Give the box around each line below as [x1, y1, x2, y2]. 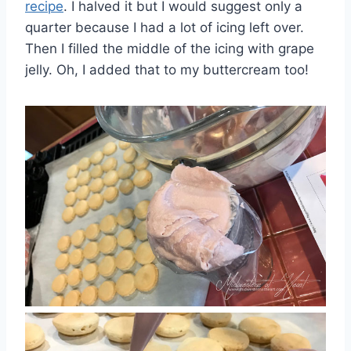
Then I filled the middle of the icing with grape [25, 40, 314, 56]
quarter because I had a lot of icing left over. [25, 19, 304, 35]
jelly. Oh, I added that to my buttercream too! [25, 61, 309, 78]
